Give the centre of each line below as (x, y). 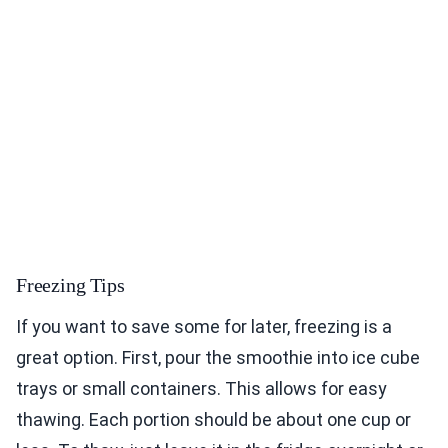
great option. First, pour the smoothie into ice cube (218, 358)
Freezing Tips (70, 285)
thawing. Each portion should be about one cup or (213, 420)
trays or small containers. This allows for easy (201, 389)
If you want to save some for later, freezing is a (204, 327)
